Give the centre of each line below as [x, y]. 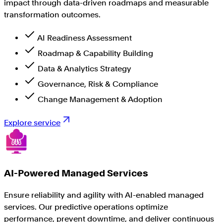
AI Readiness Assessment [84, 38]
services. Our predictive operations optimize [86, 207]
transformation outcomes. [52, 14]
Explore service [32, 122]
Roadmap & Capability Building [95, 53]
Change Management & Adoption [100, 99]
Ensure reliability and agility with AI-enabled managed [104, 195]
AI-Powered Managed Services [76, 173]
